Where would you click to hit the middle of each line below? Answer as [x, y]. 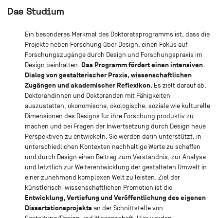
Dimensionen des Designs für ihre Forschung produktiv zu [109, 116]
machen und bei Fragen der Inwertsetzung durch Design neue [115, 126]
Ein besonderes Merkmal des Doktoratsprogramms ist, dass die [117, 34]
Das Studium [36, 12]
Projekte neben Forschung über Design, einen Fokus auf [106, 44]
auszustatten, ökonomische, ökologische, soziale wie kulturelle [117, 106]
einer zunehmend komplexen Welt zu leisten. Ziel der [102, 177]
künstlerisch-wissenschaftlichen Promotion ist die [98, 187]
